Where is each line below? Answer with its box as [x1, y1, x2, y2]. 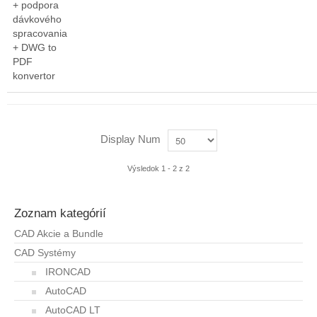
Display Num [100, 133, 161, 146]
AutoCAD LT [45, 304, 100, 316]
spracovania [13, 28, 67, 39]
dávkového [13, 13, 62, 25]
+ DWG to [13, 42, 57, 53]
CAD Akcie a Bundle [14, 228, 103, 239]
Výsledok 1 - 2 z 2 [127, 164, 190, 173]
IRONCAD [45, 266, 91, 277]
